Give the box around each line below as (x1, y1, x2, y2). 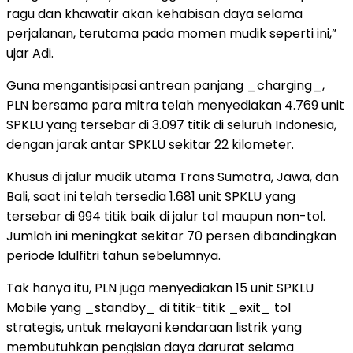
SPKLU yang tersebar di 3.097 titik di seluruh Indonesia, (6, 115, 336, 134)
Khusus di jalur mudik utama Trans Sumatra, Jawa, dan (6, 167, 339, 186)
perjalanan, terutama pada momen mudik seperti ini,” (6, 24, 336, 43)
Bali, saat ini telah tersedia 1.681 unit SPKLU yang (6, 187, 295, 206)
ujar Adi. (6, 43, 54, 62)
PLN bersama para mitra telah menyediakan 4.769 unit (6, 95, 344, 114)
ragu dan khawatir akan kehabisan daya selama (6, 4, 303, 23)
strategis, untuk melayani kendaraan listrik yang (6, 318, 302, 336)
